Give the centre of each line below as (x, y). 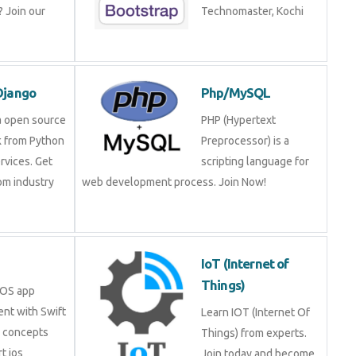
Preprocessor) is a (245, 141)
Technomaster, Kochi (252, 11)
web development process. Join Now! (174, 182)
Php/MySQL (236, 93)
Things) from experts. (254, 333)
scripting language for (255, 161)
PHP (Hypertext (238, 120)
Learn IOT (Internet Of (255, 312)
